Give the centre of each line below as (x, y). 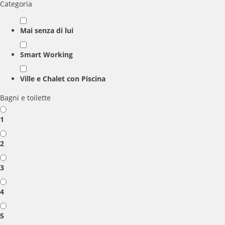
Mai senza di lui (47, 30)
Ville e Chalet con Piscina (63, 79)
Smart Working (46, 54)
